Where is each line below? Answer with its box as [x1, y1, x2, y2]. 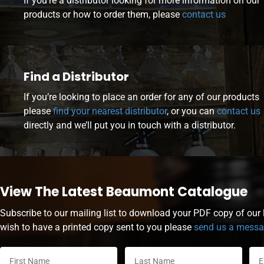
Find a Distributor [24, 68, 129, 85]
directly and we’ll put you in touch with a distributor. [24, 120, 236, 131]
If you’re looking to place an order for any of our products [24, 91, 259, 103]
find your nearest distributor [53, 105, 167, 117]
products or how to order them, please [24, 9, 180, 21]
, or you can [167, 105, 217, 117]
